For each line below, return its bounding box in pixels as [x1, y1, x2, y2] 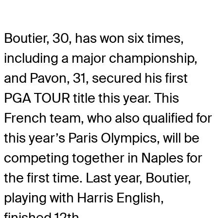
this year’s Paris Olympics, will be [4, 129, 200, 147]
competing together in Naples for [4, 149, 202, 167]
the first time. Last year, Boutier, [4, 169, 191, 187]
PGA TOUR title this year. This [4, 90, 179, 107]
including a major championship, [4, 50, 198, 67]
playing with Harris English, [4, 189, 164, 207]
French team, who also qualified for [4, 109, 212, 127]
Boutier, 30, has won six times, [4, 30, 184, 47]
